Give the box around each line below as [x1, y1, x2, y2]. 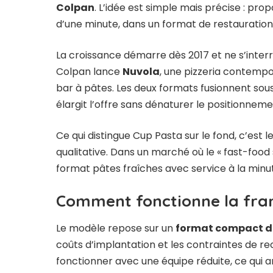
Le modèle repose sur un [56, 221, 175, 235]
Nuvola [122, 65, 160, 79]
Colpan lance [56, 65, 122, 79]
